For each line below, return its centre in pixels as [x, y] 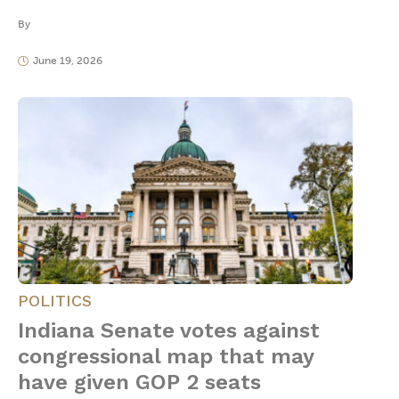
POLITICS [55, 301]
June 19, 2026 [67, 61]
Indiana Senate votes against [169, 331]
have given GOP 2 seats [139, 383]
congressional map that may [166, 357]
